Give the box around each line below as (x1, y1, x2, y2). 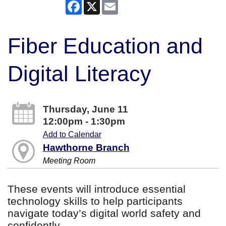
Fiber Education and (8, 34, 203, 58)
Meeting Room (42, 156, 95, 165)
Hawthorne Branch (42, 142, 130, 153)
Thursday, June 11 (42, 104, 128, 115)
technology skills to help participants (8, 195, 183, 207)
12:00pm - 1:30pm (42, 116, 125, 127)
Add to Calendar (42, 130, 101, 139)
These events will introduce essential (8, 183, 186, 195)
